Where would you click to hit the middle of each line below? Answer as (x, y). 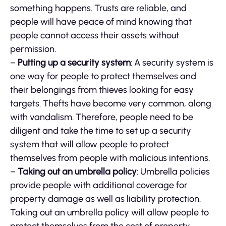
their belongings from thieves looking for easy (102, 90)
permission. (33, 49)
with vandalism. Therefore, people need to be (102, 117)
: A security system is (172, 63)
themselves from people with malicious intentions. (110, 158)
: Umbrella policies (173, 172)
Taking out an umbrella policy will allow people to (109, 213)
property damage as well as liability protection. (105, 199)
